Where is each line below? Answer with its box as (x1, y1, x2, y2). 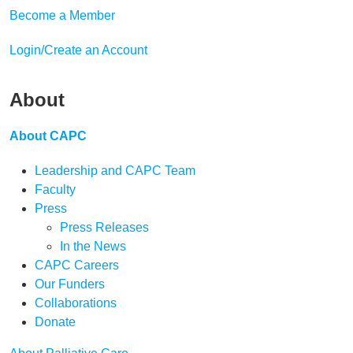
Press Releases (60, 221, 149, 234)
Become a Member (9, 9, 115, 22)
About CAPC (9, 129, 87, 143)
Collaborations (35, 296, 117, 310)
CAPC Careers (35, 258, 119, 272)
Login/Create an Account (9, 43, 147, 57)
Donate (35, 315, 76, 329)
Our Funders (35, 277, 105, 291)
